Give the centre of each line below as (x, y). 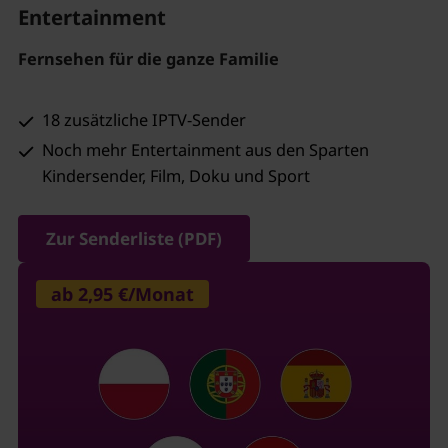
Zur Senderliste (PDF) (133, 239)
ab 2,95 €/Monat (122, 294)
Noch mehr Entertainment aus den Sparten (206, 149)
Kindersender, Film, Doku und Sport (176, 175)
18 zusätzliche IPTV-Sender (144, 119)
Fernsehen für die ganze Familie (148, 58)
